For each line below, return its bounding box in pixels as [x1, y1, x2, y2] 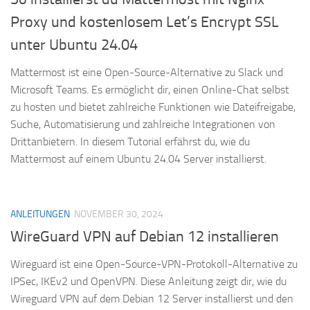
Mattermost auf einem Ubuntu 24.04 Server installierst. [10, 152, 266, 165]
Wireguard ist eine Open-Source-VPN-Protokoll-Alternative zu [10, 257, 298, 271]
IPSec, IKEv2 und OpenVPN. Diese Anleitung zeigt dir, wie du [10, 274, 286, 288]
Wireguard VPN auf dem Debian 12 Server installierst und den [10, 291, 293, 305]
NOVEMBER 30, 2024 [74, 208, 163, 220]
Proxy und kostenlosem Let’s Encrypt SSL [10, 12, 279, 31]
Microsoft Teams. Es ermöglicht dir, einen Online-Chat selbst [10, 82, 289, 96]
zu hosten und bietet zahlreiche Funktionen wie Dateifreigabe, [10, 100, 295, 113]
